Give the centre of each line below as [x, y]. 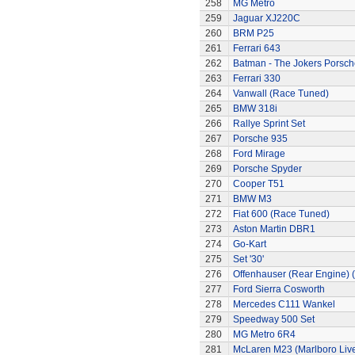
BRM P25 [253, 33]
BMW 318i [255, 109]
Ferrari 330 [256, 78]
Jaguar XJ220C [266, 18]
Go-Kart [249, 244]
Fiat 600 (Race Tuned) [281, 214]
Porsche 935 [260, 139]
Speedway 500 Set [273, 319]
